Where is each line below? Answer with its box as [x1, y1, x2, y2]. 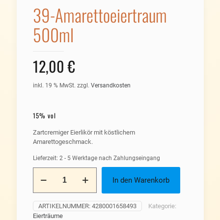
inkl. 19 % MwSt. [32, 82, 76, 89]
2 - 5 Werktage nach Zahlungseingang [59, 155, 160, 162]
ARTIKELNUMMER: [38, 202, 92, 210]
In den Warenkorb [112, 176, 169, 185]
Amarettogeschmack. [32, 138, 93, 145]
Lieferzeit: [32, 155, 59, 162]
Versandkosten [90, 82, 131, 89]
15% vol [32, 110, 56, 120]
